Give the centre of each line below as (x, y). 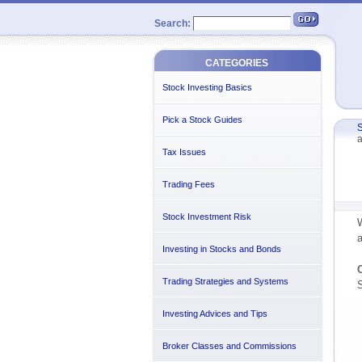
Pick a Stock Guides (202, 120)
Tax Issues (184, 152)
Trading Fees (188, 184)
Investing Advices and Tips (215, 314)
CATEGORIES (236, 63)
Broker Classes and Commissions (229, 346)
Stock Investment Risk (206, 217)
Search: (172, 23)
